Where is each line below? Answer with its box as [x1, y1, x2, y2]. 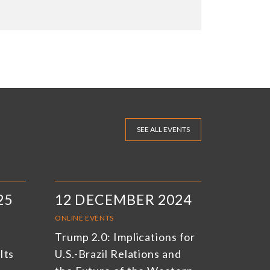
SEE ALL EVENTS [137, 125, 190, 134]
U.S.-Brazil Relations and [55, 247, 181, 261]
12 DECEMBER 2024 [55, 191, 192, 209]
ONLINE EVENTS [55, 213, 114, 223]
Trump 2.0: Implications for [55, 230, 196, 244]
